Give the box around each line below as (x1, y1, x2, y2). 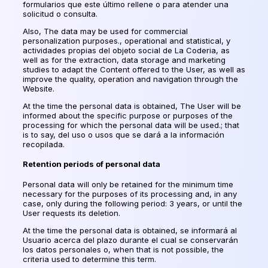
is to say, (23, 129, 58, 139)
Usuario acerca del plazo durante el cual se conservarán (23, 234, 238, 245)
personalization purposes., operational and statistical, (23, 35, 226, 45)
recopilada (23, 139, 63, 149)
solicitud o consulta (23, 8, 96, 19)
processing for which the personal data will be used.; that (23, 120, 239, 130)
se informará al (180, 225, 237, 235)
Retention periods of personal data (23, 159, 160, 169)
